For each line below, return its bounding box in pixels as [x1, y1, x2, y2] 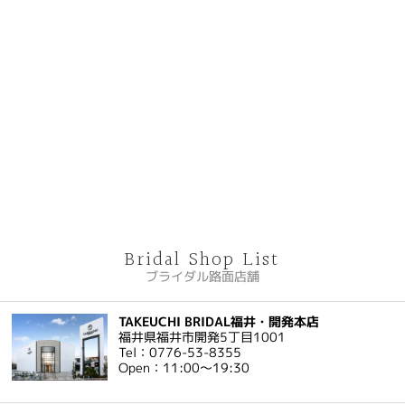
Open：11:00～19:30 [118, 359, 250, 377]
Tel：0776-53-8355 [118, 344, 242, 362]
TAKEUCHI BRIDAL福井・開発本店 [118, 313, 320, 331]
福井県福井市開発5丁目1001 [118, 328, 287, 346]
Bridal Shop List [125, 243, 280, 276]
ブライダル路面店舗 [146, 267, 259, 285]
